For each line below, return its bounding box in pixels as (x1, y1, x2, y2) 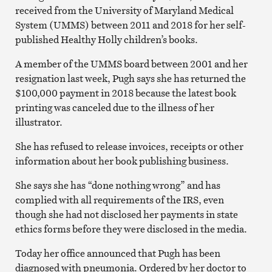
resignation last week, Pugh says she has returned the (15, 71, 246, 85)
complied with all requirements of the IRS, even (15, 192, 224, 206)
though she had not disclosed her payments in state (15, 207, 238, 221)
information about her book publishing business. (15, 154, 229, 168)
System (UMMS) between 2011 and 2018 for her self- (15, 18, 246, 32)
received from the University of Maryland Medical (15, 3, 234, 17)
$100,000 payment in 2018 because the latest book (15, 86, 236, 100)
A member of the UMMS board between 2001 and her (15, 56, 248, 70)
